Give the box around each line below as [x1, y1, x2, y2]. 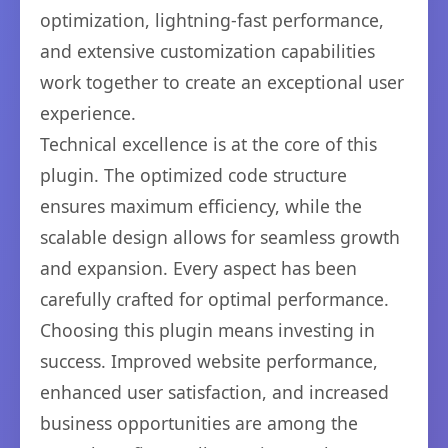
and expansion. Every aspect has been [40, 256, 357, 281]
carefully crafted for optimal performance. [40, 287, 389, 312]
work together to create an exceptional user [40, 70, 404, 95]
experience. [40, 101, 136, 126]
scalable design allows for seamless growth [40, 225, 400, 250]
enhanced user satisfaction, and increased [40, 380, 389, 405]
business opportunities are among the [40, 411, 358, 436]
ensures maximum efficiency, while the [40, 194, 362, 219]
